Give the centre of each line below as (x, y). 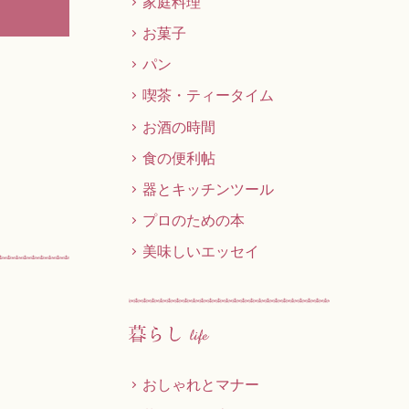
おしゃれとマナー (201, 384)
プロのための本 (194, 220)
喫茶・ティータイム (208, 95)
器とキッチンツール (208, 189)
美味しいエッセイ (201, 252)
